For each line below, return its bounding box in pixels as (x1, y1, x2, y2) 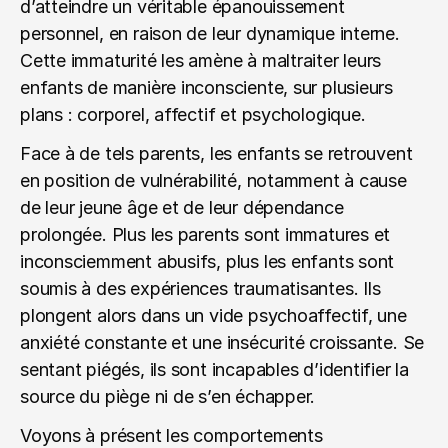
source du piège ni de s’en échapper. (20, 386, 316, 407)
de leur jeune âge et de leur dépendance (20, 197, 344, 218)
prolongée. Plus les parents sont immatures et (20, 224, 391, 245)
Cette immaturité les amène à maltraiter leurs (20, 50, 382, 71)
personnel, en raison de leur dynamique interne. (20, 23, 400, 44)
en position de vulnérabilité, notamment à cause (20, 170, 407, 191)
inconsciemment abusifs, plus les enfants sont (20, 251, 395, 272)
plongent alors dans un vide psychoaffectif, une (20, 305, 407, 326)
